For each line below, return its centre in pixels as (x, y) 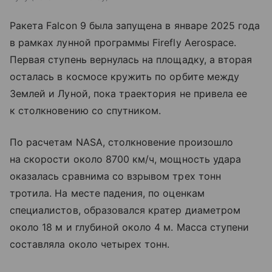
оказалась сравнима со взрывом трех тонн (115, 176)
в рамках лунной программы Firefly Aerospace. (123, 43)
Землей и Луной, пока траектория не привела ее (129, 94)
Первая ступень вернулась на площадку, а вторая (131, 60)
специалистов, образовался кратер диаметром (125, 210)
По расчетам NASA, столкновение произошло (121, 142)
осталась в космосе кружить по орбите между (125, 77)
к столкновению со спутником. (86, 111)
